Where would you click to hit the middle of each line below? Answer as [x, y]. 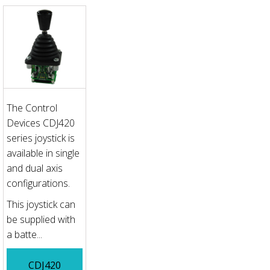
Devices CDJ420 [41, 123]
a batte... [24, 234]
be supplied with [41, 219]
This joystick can [41, 204]
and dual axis [35, 168]
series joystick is [41, 138]
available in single [43, 153]
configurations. [38, 183]
